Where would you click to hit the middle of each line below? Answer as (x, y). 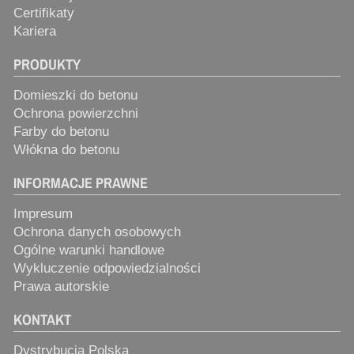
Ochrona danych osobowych (97, 232)
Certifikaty (44, 13)
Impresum (43, 214)
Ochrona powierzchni (76, 113)
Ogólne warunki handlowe (89, 250)
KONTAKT (42, 320)
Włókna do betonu (66, 150)
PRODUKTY (47, 64)
